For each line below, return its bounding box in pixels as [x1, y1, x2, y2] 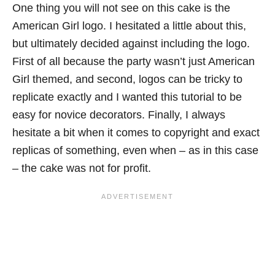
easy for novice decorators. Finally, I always [12, 108, 225, 121]
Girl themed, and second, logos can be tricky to [12, 72, 242, 85]
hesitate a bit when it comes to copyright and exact [12, 126, 260, 139]
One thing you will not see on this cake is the [12, 1, 230, 14]
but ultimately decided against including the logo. [12, 37, 250, 50]
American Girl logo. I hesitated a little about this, [12, 19, 246, 32]
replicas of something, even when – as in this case [12, 144, 258, 157]
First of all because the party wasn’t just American [12, 55, 255, 68]
